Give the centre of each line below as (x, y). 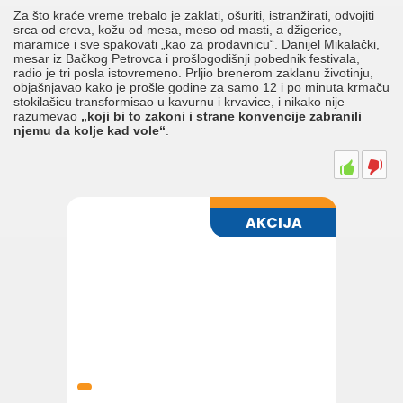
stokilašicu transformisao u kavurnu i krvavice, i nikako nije (179, 102)
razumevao (47, 116)
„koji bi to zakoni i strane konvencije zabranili (221, 116)
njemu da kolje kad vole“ (90, 131)
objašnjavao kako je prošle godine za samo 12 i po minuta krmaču (201, 88)
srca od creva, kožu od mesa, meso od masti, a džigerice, (178, 30)
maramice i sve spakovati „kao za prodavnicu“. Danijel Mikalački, (197, 45)
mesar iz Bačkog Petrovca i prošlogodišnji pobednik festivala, (187, 59)
